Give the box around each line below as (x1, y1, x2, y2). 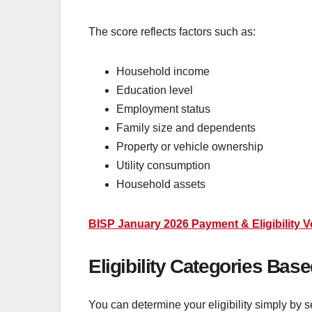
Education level (116, 84, 193, 97)
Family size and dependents (116, 122, 256, 134)
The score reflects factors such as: (88, 26, 256, 38)
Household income (116, 65, 210, 78)
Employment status (116, 103, 210, 116)
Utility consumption (116, 159, 210, 172)
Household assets (116, 178, 205, 191)
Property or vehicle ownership (116, 141, 263, 153)
